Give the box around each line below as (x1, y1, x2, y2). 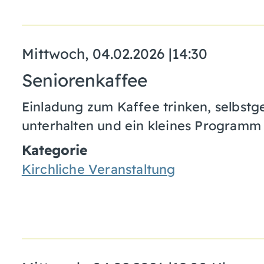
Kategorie (21, 141, 87, 159)
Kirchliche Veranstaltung (21, 161, 176, 177)
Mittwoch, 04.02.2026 (21, 44, 164, 62)
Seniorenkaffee (21, 68, 147, 91)
